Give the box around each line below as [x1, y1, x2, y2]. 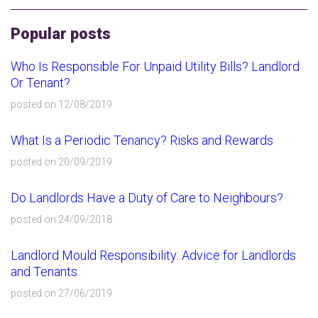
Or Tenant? [11, 75, 70, 90]
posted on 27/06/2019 [11, 287, 112, 299]
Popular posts [11, 25, 111, 43]
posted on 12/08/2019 [11, 99, 112, 110]
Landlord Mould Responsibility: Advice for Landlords [11, 248, 296, 263]
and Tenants [11, 264, 77, 279]
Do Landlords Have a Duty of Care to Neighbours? [11, 190, 283, 205]
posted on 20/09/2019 [11, 156, 112, 168]
